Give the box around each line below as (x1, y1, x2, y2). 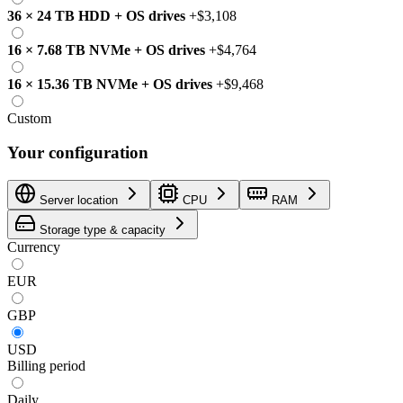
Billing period (7, 358, 85, 374)
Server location (40, 193, 118, 208)
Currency (7, 239, 60, 255)
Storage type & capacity (40, 223, 166, 237)
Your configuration (7, 143, 148, 163)
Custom (7, 110, 51, 126)
